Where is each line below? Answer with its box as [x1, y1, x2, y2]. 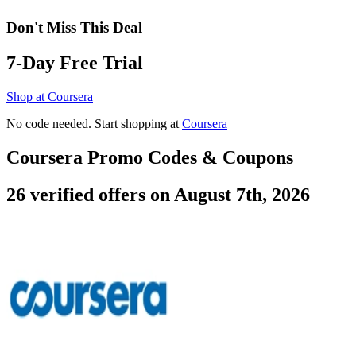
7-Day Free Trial [6, 52, 143, 73]
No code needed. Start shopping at [6, 116, 182, 130]
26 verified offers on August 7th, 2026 [6, 184, 310, 205]
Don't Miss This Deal [6, 19, 142, 37]
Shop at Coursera [6, 89, 93, 103]
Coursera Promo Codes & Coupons [6, 146, 293, 168]
